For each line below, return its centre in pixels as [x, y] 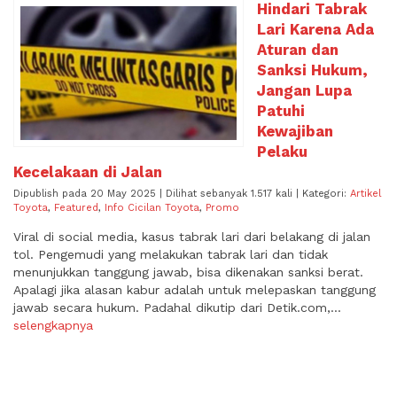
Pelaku [282, 152]
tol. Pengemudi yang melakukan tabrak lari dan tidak [171, 255]
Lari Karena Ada [315, 30]
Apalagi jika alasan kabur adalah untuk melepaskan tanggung [195, 290]
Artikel [366, 194]
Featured [76, 208]
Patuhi [281, 111]
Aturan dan [298, 50]
